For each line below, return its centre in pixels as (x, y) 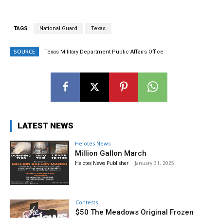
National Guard (58, 28)
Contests (87, 202)
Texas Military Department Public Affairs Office (104, 52)
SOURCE (24, 51)
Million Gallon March (111, 153)
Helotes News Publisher (102, 163)
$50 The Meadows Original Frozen (135, 212)
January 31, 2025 (155, 163)
